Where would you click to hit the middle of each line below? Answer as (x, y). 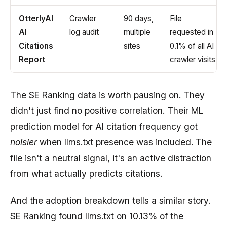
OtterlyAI (36, 18)
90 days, (139, 18)
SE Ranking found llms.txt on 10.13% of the (97, 216)
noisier (24, 142)
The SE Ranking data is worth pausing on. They (107, 95)
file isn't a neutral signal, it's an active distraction (111, 158)
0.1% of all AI (192, 46)
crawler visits (193, 59)
